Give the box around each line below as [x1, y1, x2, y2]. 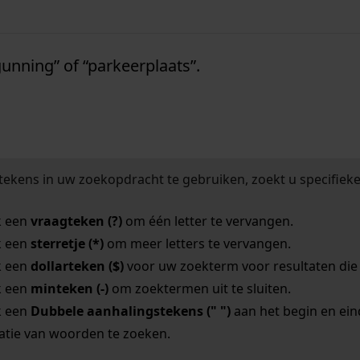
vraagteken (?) [30, 212, 122, 231]
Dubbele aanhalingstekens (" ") [30, 302, 231, 321]
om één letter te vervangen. [121, 212, 293, 231]
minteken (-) [30, 280, 108, 298]
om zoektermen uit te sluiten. [108, 280, 291, 298]
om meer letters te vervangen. [103, 235, 291, 253]
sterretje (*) [30, 235, 104, 253]
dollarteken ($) [30, 257, 124, 276]
